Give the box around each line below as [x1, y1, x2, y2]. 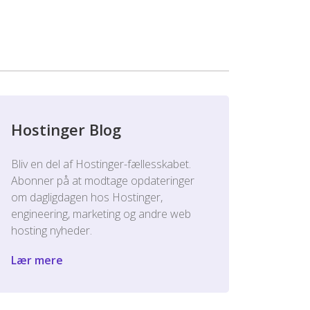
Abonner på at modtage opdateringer [11, 173, 194, 188]
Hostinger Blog [11, 119, 121, 140]
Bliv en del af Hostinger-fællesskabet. [11, 156, 191, 172]
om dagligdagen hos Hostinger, [11, 190, 163, 205]
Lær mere [11, 253, 63, 268]
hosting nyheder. [11, 223, 92, 238]
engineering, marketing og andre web [11, 206, 191, 221]
